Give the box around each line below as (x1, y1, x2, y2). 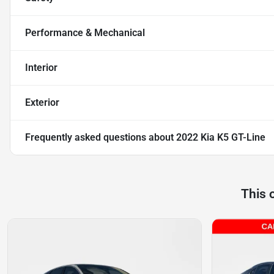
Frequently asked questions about (25, 131, 176, 144)
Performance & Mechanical (25, 27, 145, 39)
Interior (25, 62, 57, 74)
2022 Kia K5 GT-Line (176, 131, 265, 144)
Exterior (25, 97, 59, 109)
